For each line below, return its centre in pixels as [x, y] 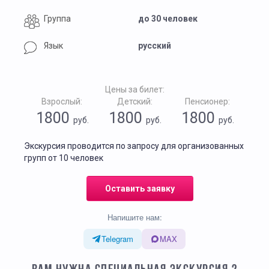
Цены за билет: [134, 89]
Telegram [117, 239]
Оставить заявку [140, 189]
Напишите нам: [134, 217]
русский [155, 46]
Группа [57, 19]
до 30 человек [168, 19]
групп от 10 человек [64, 158]
